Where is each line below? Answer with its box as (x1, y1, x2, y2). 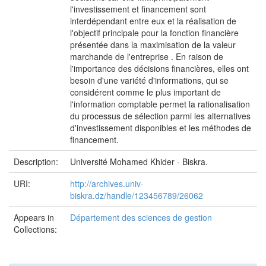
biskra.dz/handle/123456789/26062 (70, 189, 203, 201)
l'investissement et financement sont (70, 3, 206, 15)
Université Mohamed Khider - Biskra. (70, 156, 208, 167)
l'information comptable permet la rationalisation (70, 98, 250, 110)
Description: (14, 156, 61, 167)
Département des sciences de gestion (70, 211, 212, 223)
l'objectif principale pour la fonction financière (70, 27, 239, 39)
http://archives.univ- (70, 178, 144, 189)
